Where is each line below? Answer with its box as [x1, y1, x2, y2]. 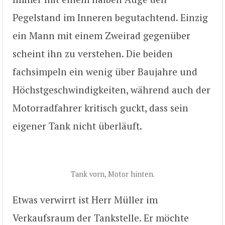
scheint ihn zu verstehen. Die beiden [13, 47, 173, 60]
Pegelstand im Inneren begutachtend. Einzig [13, 11, 208, 24]
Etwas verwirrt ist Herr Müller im [13, 193, 158, 206]
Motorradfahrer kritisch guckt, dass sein [13, 101, 188, 115]
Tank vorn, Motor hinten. [70, 169, 155, 179]
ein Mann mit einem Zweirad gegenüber [13, 29, 190, 42]
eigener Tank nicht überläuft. [13, 120, 142, 133]
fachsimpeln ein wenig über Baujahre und [13, 65, 197, 78]
